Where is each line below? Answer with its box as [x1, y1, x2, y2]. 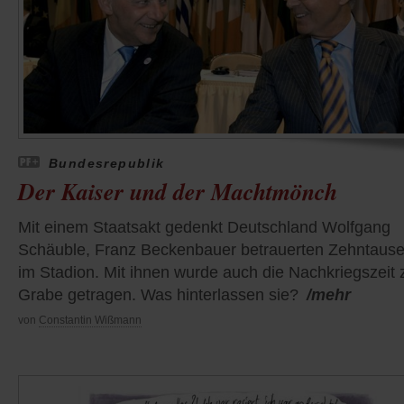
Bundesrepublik [49, 156, 165, 171]
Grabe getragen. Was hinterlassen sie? [18, 286, 298, 305]
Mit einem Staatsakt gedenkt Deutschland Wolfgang [18, 218, 390, 237]
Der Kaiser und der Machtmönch [18, 175, 337, 208]
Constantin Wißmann [39, 314, 142, 327]
